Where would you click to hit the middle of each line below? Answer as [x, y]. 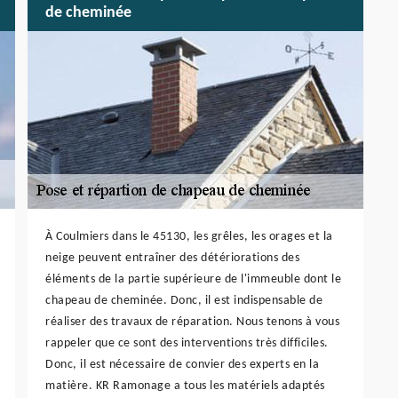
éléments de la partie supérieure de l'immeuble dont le [193, 279]
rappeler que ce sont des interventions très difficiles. [187, 343]
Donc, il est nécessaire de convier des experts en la [182, 364]
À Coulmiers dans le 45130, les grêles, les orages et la [189, 236]
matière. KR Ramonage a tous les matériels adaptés [185, 386]
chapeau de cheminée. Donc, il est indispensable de [184, 300]
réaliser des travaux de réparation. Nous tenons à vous [192, 322]
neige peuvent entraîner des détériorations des [172, 258]
